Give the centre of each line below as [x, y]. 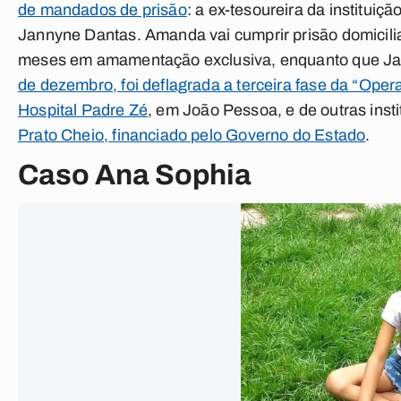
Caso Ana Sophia [135, 175]
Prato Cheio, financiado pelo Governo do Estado [192, 135]
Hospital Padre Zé [83, 110]
